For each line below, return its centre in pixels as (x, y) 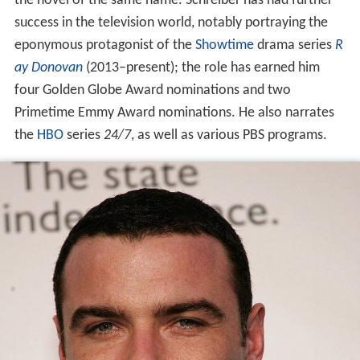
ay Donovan (48, 67)
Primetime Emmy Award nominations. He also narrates (174, 112)
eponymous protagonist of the (104, 45)
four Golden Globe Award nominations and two (152, 90)
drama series (294, 45)
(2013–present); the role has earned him (201, 67)
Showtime (224, 45)
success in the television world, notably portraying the (171, 22)
